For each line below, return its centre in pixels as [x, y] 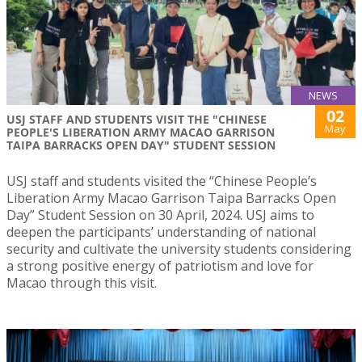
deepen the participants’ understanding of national [161, 232]
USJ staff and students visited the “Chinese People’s [162, 181]
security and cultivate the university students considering [179, 249]
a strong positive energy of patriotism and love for [160, 266]
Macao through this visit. [82, 283]
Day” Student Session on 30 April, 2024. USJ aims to [160, 215]
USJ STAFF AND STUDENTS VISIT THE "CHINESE [137, 119]
